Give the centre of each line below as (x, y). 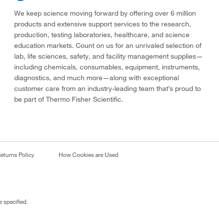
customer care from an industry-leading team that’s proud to (107, 89)
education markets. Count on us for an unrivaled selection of (108, 46)
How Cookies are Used (88, 155)
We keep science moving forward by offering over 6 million (105, 13)
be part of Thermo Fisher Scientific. (68, 99)
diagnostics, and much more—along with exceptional (96, 78)
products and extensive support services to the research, (102, 24)
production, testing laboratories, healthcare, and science (102, 35)
